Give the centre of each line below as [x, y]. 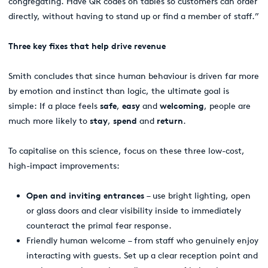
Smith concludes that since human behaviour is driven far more [134, 76]
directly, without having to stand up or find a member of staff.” [134, 16]
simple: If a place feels [54, 106]
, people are [227, 106]
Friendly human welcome [76, 240]
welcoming [182, 106]
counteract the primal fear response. [99, 226]
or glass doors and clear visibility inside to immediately [134, 211]
